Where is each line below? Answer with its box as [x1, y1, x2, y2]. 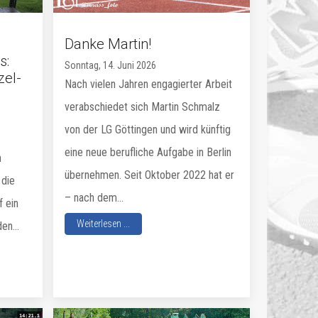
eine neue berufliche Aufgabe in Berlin [65, 145, 232, 159]
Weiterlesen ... [77, 217, 131, 229]
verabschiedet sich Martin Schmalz [65, 99, 221, 114]
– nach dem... [65, 190, 124, 204]
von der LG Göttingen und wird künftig [65, 122, 231, 136]
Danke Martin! [65, 35, 152, 53]
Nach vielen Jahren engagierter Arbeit [65, 77, 233, 91]
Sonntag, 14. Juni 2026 [65, 59, 157, 71]
